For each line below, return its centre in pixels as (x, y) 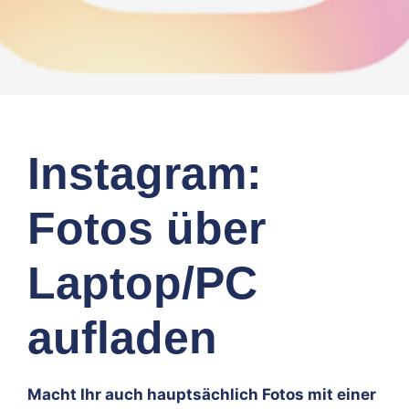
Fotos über (147, 228)
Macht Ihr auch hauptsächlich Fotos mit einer (202, 394)
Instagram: (145, 173)
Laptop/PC (142, 283)
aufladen (122, 337)
